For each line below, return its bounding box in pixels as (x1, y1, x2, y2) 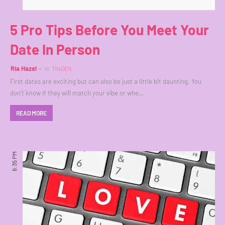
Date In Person (10, 41, 100, 58)
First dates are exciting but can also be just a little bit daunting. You (10, 77, 201, 86)
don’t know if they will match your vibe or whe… (10, 89, 144, 97)
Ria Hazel (11, 64, 37, 73)
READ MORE (16, 109, 47, 117)
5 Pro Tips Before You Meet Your (10, 21, 209, 39)
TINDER (52, 65, 71, 72)
